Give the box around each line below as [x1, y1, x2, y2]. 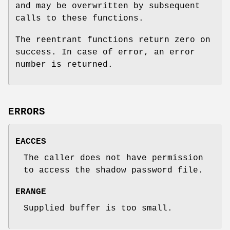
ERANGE [15, 187, 46, 197]
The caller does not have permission [24, 154, 203, 163]
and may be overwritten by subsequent [15, 1, 200, 11]
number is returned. [15, 60, 113, 69]
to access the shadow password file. [24, 166, 203, 176]
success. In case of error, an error [15, 47, 195, 57]
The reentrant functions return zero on [15, 35, 210, 45]
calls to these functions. [15, 13, 144, 23]
